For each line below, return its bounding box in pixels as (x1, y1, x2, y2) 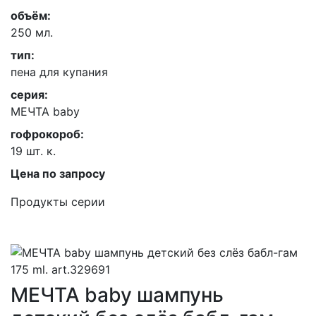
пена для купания (11, 65, 108, 79)
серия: (11, 87, 48, 102)
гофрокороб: (11, 127, 84, 141)
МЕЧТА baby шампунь (11, 283, 224, 307)
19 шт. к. (11, 144, 56, 158)
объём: (11, 8, 51, 23)
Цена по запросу (11, 166, 105, 181)
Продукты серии (11, 195, 105, 209)
